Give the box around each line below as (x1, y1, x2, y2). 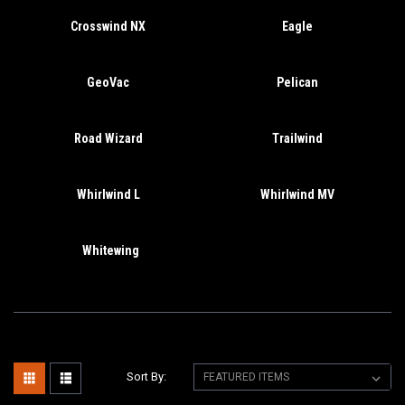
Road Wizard (73, 131, 143, 146)
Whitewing (81, 243, 139, 258)
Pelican (276, 75, 318, 89)
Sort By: (127, 370, 167, 383)
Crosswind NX (71, 19, 146, 33)
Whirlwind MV (259, 187, 334, 202)
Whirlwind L (76, 187, 140, 202)
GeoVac (87, 75, 129, 89)
